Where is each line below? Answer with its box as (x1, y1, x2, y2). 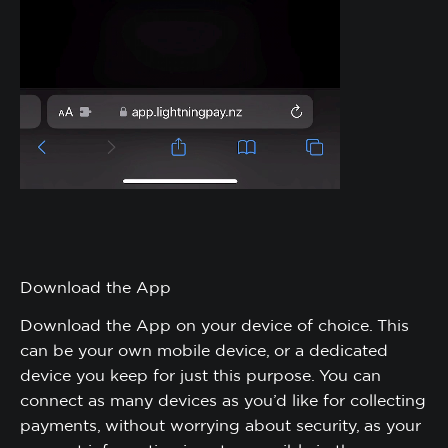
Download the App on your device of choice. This (20, 316, 409, 334)
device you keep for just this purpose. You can (20, 366, 381, 384)
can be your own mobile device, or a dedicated (20, 341, 388, 359)
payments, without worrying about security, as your (20, 416, 421, 434)
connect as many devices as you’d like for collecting (20, 391, 426, 409)
